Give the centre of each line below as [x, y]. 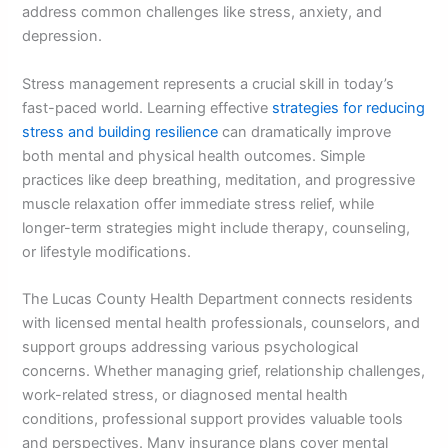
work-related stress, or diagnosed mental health [185, 395]
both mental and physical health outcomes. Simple [194, 155]
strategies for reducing [349, 107]
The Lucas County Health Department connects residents [218, 299]
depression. [62, 36]
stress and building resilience [120, 131]
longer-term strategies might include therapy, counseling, [216, 227]
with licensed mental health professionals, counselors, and [221, 323]
